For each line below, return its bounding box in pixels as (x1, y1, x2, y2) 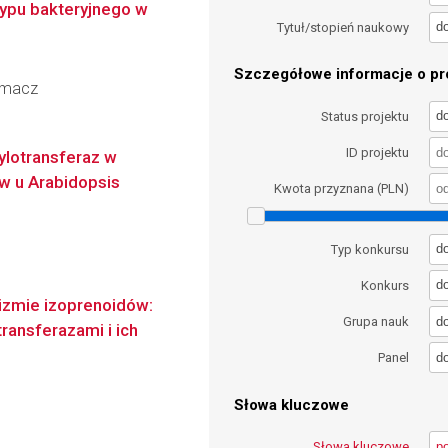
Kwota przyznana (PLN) (274, 181, 410, 197)
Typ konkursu (331, 241, 410, 257)
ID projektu (346, 144, 410, 160)
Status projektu (321, 108, 410, 124)
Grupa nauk (343, 314, 410, 330)
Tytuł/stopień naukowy (277, 19, 410, 35)
